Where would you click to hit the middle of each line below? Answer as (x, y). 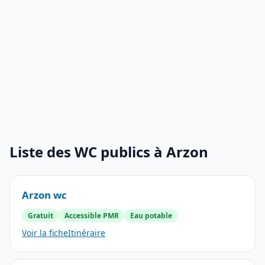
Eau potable (151, 215)
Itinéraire (87, 232)
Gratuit (40, 215)
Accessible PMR (91, 215)
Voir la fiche (45, 232)
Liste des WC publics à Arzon (109, 152)
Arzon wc (44, 195)
